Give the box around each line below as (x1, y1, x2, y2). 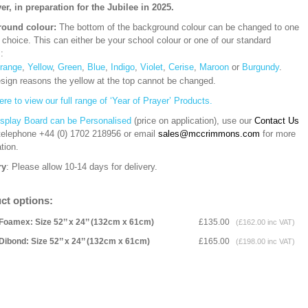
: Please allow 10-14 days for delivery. (6, 162, 157, 172)
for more (260, 129, 296, 139)
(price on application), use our (131, 115, 254, 126)
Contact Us (254, 115, 299, 126)
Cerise (168, 62, 194, 72)
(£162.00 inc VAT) (232, 218, 295, 226)
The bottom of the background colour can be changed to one (56, 22, 299, 32)
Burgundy (242, 62, 279, 72)
